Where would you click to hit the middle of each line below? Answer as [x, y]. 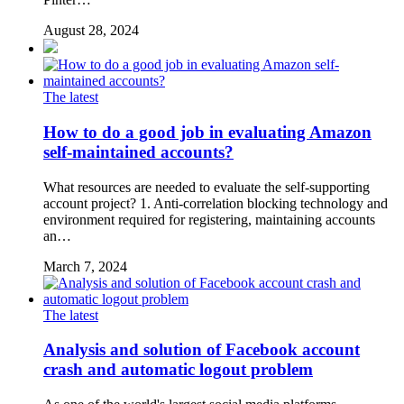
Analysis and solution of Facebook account [202, 350]
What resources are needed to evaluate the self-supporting [207, 187]
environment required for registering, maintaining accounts [209, 219]
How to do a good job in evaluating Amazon [207, 132]
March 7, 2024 [85, 266]
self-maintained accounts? [138, 151]
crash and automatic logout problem [178, 370]
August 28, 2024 [91, 31]
